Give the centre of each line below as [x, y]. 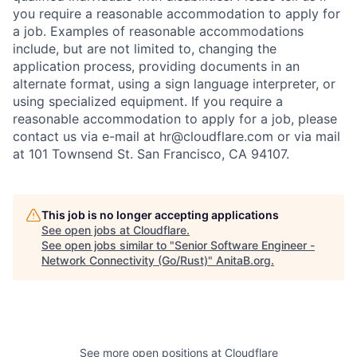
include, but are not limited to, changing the [145, 49]
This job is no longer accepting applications [160, 215]
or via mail [307, 136]
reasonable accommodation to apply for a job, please [175, 119]
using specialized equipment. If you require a [148, 101]
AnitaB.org [243, 260]
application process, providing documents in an [156, 66]
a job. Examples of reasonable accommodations [158, 31]
